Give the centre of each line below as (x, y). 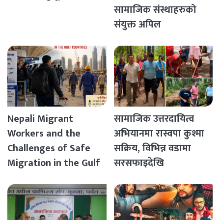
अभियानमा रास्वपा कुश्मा (159, 134)
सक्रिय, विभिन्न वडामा (152, 149)
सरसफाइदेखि (139, 163)
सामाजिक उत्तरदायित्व (154, 119)
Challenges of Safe (49, 149)
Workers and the (44, 134)
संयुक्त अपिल (137, 25)
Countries (28, 178)
